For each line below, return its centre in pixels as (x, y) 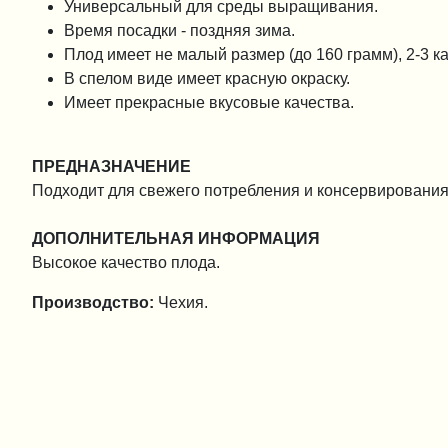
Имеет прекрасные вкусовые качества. (211, 102)
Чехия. (181, 302)
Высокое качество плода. (126, 262)
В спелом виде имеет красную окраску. (209, 78)
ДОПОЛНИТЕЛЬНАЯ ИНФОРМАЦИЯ (176, 238)
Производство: (93, 302)
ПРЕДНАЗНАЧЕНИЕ (111, 166)
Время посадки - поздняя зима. (181, 30)
